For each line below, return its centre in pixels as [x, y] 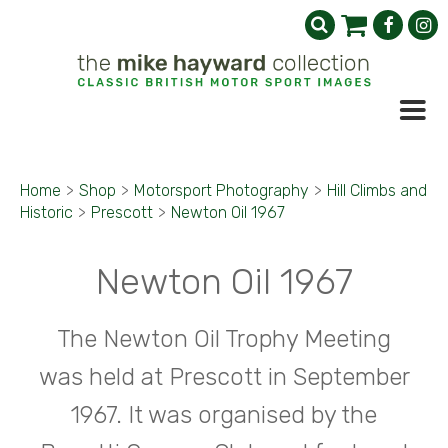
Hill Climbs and [377, 190]
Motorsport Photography [221, 190]
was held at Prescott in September [224, 377]
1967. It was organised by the [224, 415]
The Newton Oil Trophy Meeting [224, 339]
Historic [46, 212]
